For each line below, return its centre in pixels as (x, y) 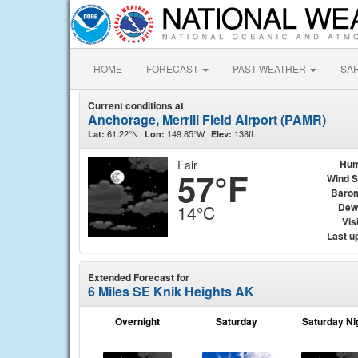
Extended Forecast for (139, 277)
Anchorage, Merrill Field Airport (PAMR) (207, 119)
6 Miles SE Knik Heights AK (171, 291)
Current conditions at (136, 105)
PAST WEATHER (270, 68)
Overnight (137, 321)
